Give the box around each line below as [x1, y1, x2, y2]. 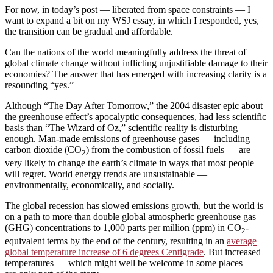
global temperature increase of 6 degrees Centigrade [5, 247, 204, 258]
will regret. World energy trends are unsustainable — [5, 169, 207, 180]
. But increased [204, 247, 261, 258]
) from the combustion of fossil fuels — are [86, 144, 250, 155]
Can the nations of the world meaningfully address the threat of [5, 47, 246, 58]
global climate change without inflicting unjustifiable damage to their [5, 58, 268, 69]
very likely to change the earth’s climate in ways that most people [5, 158, 254, 169]
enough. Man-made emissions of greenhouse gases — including [5, 133, 250, 144]
